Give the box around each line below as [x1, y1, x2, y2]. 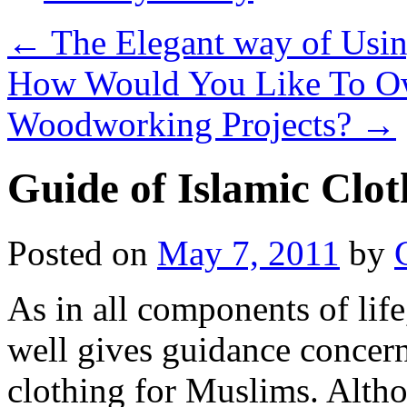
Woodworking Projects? [7, 104, 361, 144]
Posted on [7, 233, 148, 273]
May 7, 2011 [157, 233, 340, 273]
